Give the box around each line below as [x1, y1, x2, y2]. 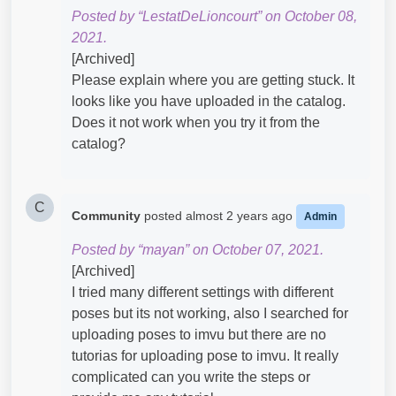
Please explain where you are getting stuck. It [72, 72, 354, 88]
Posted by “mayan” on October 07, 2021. [72, 242, 324, 257]
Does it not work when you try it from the [72, 115, 320, 130]
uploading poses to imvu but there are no [72, 327, 326, 342]
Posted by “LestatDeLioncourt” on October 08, [72, 9, 357, 24]
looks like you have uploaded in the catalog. [72, 94, 346, 109]
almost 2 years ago [186, 209, 296, 223]
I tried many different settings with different [72, 285, 333, 300]
